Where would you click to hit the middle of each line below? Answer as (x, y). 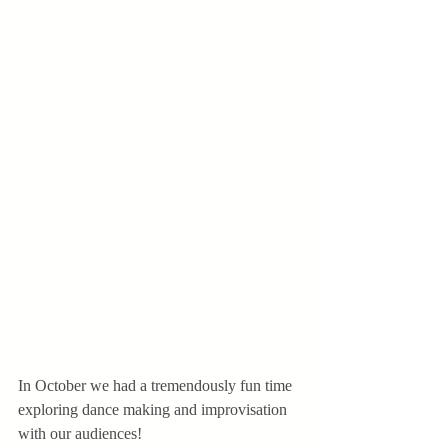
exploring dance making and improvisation (154, 409)
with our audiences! (82, 433)
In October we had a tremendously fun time (157, 385)
